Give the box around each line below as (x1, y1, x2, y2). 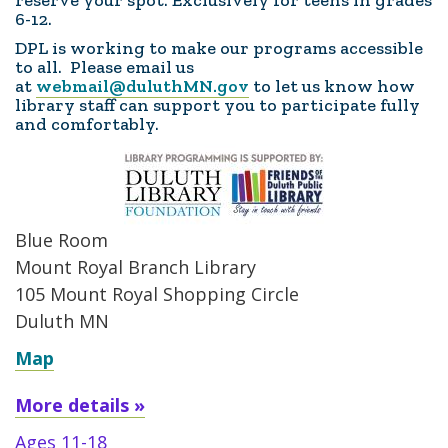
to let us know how (249, 75, 415, 97)
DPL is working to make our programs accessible (15, 37, 423, 59)
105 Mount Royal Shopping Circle (15, 282, 299, 306)
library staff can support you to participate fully (15, 94, 420, 116)
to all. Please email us (15, 56, 194, 78)
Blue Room (15, 228, 108, 252)
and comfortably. (15, 113, 159, 135)
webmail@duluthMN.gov (36, 75, 249, 97)
